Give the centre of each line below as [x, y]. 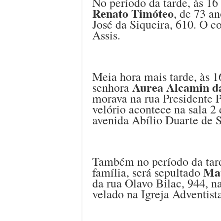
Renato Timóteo [133, 13]
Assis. [106, 35]
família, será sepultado [148, 172]
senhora [112, 87]
